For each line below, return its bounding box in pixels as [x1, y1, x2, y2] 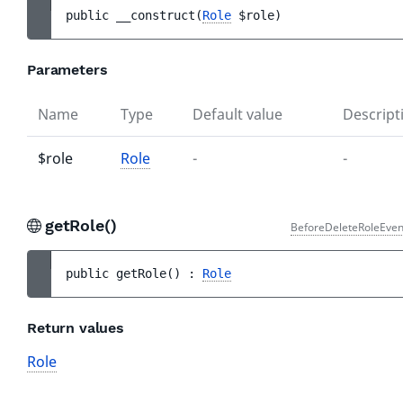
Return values [27, 319, 124, 336]
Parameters [27, 61, 108, 78]
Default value [193, 104, 282, 124]
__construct [116, 8, 195, 22]
